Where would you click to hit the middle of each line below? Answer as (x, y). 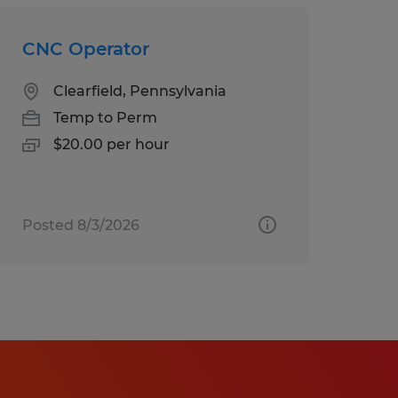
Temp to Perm (105, 117)
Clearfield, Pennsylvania (139, 91)
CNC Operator (85, 48)
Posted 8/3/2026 (80, 225)
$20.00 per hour (111, 144)
